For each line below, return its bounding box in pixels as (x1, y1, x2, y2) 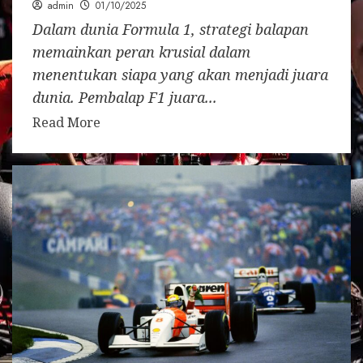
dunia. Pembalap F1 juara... (32, 88, 217, 108)
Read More (32, 113, 100, 132)
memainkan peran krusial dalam (32, 42, 250, 62)
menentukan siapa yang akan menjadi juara (32, 65, 328, 85)
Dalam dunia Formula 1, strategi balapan (32, 19, 309, 40)
